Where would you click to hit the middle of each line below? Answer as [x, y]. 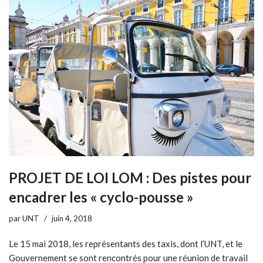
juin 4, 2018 [72, 219]
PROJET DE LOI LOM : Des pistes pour [130, 178]
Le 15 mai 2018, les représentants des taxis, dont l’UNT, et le [126, 244]
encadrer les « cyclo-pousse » [101, 197]
